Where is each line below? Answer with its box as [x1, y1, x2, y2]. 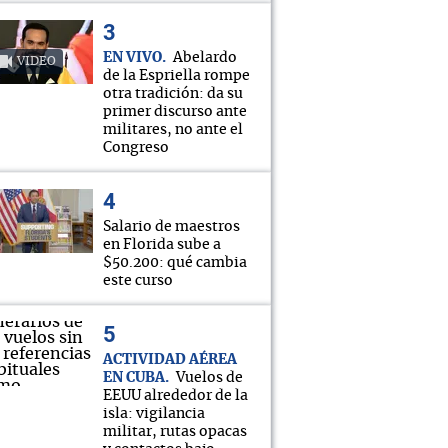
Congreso [103, 141, 169, 155]
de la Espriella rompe [103, 69, 250, 83]
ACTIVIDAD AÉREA [103, 353, 237, 367]
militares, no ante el [103, 123, 243, 137]
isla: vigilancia [103, 407, 205, 421]
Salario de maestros [103, 220, 240, 234]
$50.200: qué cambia [103, 256, 247, 270]
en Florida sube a [103, 238, 221, 252]
